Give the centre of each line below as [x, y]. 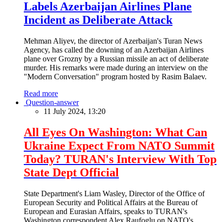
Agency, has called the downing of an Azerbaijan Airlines [114, 50]
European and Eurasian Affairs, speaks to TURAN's [106, 211]
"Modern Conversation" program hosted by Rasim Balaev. [115, 76]
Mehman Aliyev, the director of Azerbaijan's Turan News [113, 41]
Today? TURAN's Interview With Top [120, 159]
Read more [41, 93]
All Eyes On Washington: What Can [115, 132]
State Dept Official [71, 172]
